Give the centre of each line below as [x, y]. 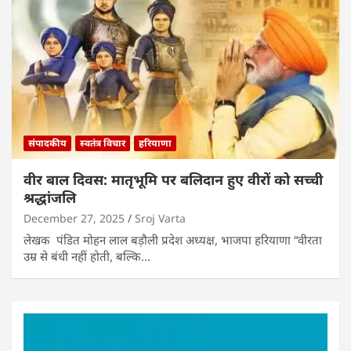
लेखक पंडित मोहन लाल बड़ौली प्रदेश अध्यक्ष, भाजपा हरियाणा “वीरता [173, 239]
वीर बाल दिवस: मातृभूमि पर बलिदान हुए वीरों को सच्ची [173, 179]
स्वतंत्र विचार [103, 143]
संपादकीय [47, 143]
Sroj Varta [160, 218]
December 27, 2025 [74, 218]
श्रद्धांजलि [50, 197]
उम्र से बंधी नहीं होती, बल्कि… [87, 256]
